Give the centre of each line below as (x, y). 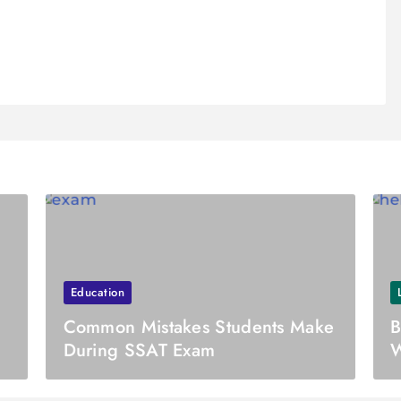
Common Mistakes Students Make (199, 328)
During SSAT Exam (139, 351)
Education (98, 293)
